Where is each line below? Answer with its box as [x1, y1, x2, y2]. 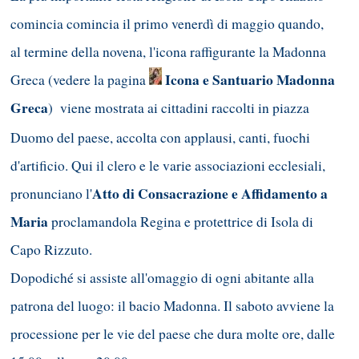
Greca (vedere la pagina [10, 71, 149, 90]
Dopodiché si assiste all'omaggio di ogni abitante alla [10, 268, 314, 288]
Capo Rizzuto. [10, 240, 92, 260]
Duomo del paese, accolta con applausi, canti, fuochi [10, 128, 310, 147]
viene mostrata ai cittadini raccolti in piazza [55, 99, 309, 118]
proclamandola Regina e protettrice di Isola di [48, 212, 313, 232]
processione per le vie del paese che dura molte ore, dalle [10, 325, 335, 344]
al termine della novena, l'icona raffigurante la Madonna [10, 42, 326, 62]
